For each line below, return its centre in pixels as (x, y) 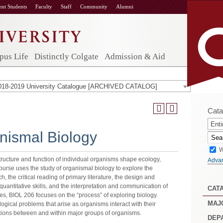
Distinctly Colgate (66, 56)
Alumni (125, 6)
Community (94, 6)
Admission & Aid (135, 56)
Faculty (44, 6)
